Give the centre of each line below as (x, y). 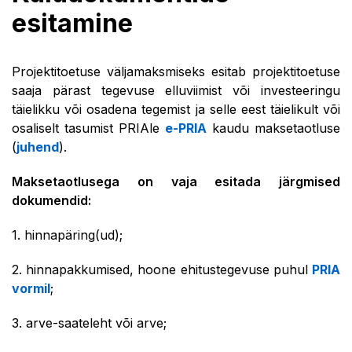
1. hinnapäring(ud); (67, 235)
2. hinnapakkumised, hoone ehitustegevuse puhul (162, 269)
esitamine (72, 23)
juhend (38, 147)
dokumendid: (51, 200)
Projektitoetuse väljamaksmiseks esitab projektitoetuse (176, 71)
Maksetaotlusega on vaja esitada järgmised (176, 181)
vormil (31, 288)
